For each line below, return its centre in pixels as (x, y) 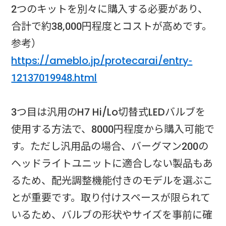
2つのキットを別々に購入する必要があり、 (110, 9)
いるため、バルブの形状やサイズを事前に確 (112, 215)
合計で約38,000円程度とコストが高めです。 (112, 26)
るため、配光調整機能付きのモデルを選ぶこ (112, 180)
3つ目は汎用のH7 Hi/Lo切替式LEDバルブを (108, 112)
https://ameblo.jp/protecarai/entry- (102, 60)
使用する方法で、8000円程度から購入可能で (113, 129)
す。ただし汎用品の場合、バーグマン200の (110, 146)
